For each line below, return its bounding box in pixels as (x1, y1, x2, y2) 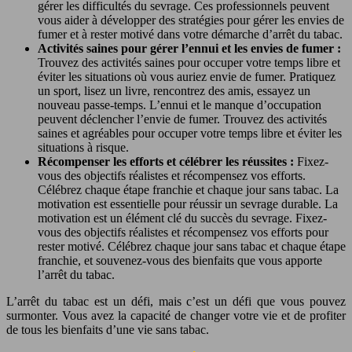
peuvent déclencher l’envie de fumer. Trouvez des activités (38, 112, 327, 126)
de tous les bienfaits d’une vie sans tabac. (6, 322, 209, 336)
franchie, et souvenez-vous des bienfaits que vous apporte (38, 253, 322, 267)
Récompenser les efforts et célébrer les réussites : (38, 154, 297, 168)
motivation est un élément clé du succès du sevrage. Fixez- (38, 211, 327, 225)
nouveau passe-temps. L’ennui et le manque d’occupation (38, 97, 321, 112)
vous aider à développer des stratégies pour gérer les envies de (38, 13, 344, 27)
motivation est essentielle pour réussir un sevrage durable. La (38, 196, 338, 211)
